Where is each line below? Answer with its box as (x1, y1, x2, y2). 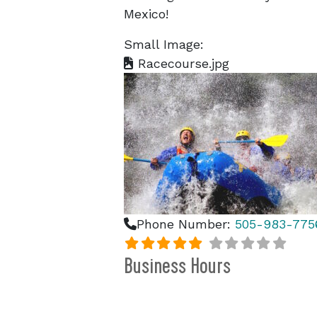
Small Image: (124, 37, 204, 52)
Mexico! (124, 6, 168, 21)
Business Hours (124, 253, 231, 279)
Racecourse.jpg (134, 56, 229, 71)
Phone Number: (137, 217, 235, 231)
